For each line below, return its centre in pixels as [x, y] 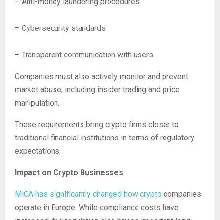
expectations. [38, 151]
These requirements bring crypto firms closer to [97, 124]
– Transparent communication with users [84, 55]
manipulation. [37, 103]
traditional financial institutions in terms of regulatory [105, 138]
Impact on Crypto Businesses [69, 173]
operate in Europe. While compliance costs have [97, 207]
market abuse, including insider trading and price [97, 90]
